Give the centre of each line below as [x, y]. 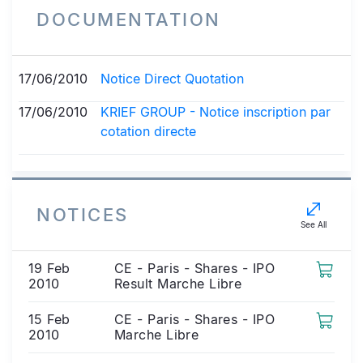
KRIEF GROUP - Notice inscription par [216, 112]
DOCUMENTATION [129, 19]
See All [314, 224]
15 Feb [49, 319]
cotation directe [148, 131]
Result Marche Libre [178, 284]
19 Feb [49, 268]
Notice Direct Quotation [172, 79]
